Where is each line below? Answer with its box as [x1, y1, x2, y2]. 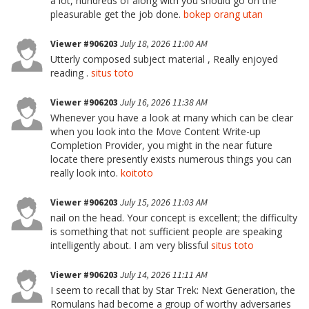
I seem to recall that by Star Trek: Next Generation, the [50, 283, 295, 297]
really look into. [50, 166, 121, 179]
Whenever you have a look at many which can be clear [50, 111, 293, 124]
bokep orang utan [183, 8, 263, 21]
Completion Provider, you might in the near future [50, 139, 272, 152]
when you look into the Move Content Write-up [50, 125, 261, 138]
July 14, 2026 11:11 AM [120, 268, 208, 281]
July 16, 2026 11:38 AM [120, 96, 208, 108]
